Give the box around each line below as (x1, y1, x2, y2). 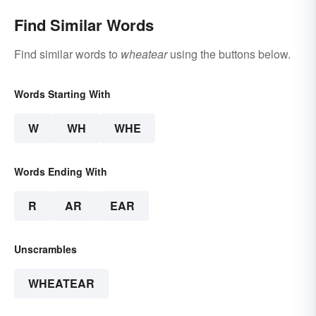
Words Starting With (14, 87, 111, 102)
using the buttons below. (167, 46, 291, 63)
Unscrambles (14, 242, 77, 257)
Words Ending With (14, 164, 107, 179)
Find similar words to (14, 46, 121, 63)
